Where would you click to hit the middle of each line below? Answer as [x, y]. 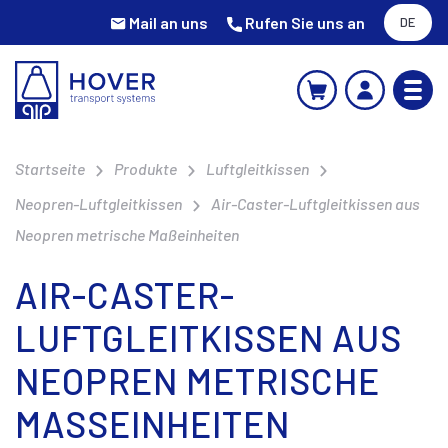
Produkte [145, 168]
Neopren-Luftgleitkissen [98, 203]
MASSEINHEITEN [140, 423]
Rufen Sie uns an [305, 22]
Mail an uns [168, 22]
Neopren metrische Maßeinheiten [127, 234]
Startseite [50, 168]
